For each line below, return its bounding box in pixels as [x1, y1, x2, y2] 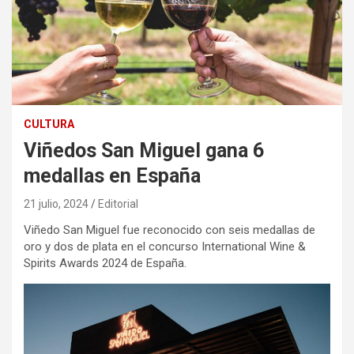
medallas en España [24, 164, 201, 188]
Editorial [98, 198, 138, 211]
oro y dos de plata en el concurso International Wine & [24, 239, 306, 254]
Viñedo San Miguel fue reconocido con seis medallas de [24, 223, 315, 238]
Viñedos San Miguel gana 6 [24, 139, 264, 163]
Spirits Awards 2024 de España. [24, 256, 186, 271]
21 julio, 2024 [24, 198, 88, 211]
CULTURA [24, 118, 74, 131]
